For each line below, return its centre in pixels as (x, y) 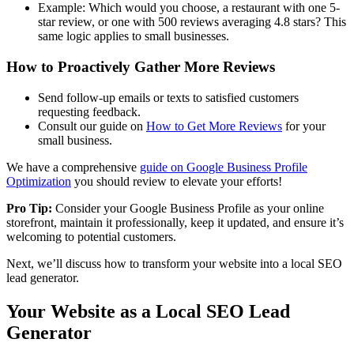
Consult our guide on (92, 126)
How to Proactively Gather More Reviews (141, 67)
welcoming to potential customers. (91, 236)
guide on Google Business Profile (224, 167)
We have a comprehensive (73, 167)
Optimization (39, 181)
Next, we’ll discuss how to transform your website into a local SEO (174, 263)
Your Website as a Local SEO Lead (148, 311)
